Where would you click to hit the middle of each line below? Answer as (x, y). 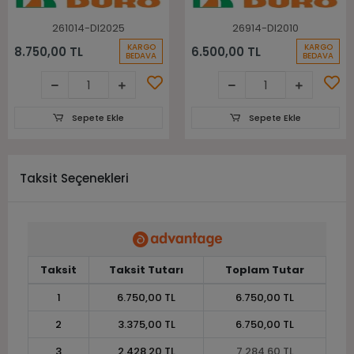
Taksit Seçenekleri (74, 179)
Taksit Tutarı (146, 269)
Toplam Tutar (265, 269)
